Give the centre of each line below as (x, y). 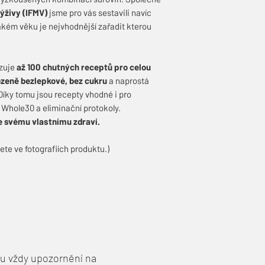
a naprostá (128, 80)
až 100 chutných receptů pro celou (84, 67)
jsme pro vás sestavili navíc (99, 12)
